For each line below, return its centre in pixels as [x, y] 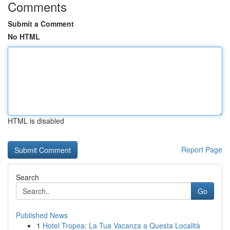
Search [27, 177]
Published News [42, 215]
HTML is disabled [36, 121]
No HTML [24, 36]
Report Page [202, 149]
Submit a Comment [41, 24]
